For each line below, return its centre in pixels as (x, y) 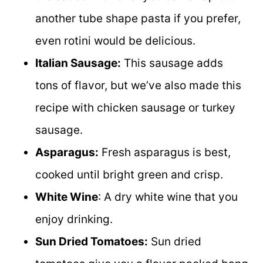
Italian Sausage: (78, 63)
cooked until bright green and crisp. (129, 174)
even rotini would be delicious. (115, 41)
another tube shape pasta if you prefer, (138, 18)
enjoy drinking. (74, 219)
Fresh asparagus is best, (165, 152)
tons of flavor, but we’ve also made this (138, 85)
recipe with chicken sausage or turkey (135, 107)
